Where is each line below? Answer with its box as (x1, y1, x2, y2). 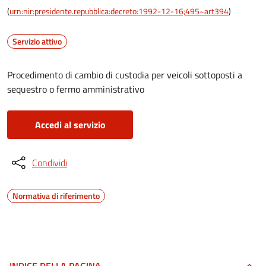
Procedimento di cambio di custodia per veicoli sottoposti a (7, 68, 242, 82)
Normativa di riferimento (12, 189, 100, 202)
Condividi (32, 156, 67, 170)
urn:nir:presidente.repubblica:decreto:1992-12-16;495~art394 (9, 5, 229, 17)
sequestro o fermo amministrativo (7, 82, 144, 96)
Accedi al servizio (34, 118, 106, 132)
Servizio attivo (12, 35, 62, 47)
